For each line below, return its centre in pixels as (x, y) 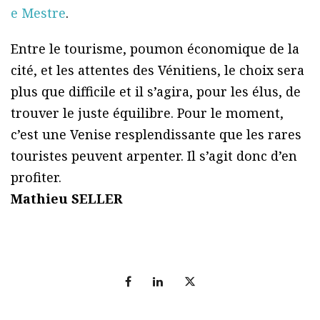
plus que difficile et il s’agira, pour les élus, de (156, 92)
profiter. (36, 177)
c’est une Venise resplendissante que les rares (156, 135)
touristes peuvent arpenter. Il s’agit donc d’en (154, 156)
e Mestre (38, 13)
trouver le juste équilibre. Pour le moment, (147, 113)
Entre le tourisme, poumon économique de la (155, 49)
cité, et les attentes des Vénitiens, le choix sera (157, 70)
